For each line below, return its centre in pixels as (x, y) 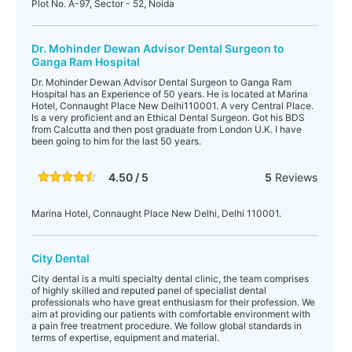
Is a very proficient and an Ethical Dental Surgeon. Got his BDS (168, 117)
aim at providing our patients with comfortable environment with (171, 314)
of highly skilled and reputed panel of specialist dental (149, 290)
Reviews (294, 177)
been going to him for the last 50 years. (116, 141)
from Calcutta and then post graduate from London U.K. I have (167, 129)
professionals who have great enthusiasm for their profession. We (173, 302)
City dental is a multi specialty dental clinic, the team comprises (170, 279)
